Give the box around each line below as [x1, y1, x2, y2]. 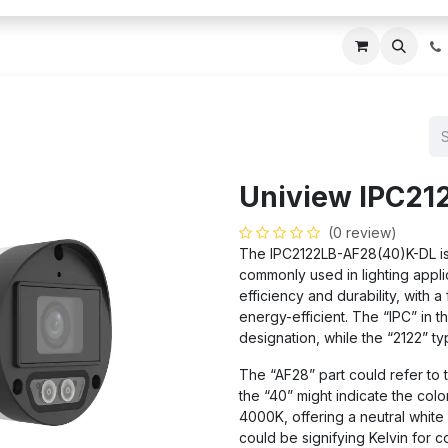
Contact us [259, 37, 329, 55]
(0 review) [328, 224, 397, 241]
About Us [66, 37, 126, 55]
